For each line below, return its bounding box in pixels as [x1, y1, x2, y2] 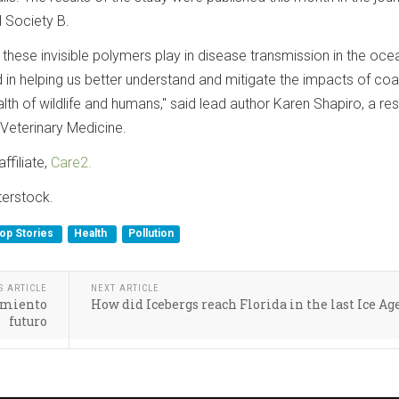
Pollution [127, 226, 174, 240]
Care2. [51, 153, 92, 171]
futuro [9, 312, 48, 330]
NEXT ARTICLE [91, 281, 160, 294]
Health [74, 226, 110, 240]
